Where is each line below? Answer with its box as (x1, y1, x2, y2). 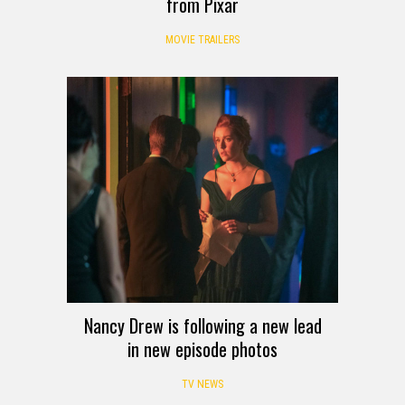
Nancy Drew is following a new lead (83, 311, 322, 339)
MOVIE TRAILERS (165, 33, 240, 46)
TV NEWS (182, 377, 223, 391)
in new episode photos (127, 334, 278, 363)
